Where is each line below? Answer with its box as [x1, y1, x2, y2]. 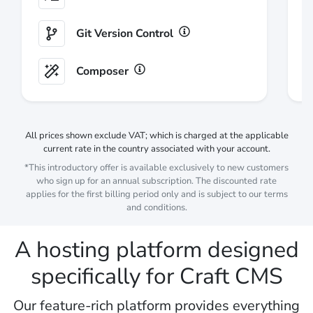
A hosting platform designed [14, 234, 299, 265]
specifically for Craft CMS [30, 261, 283, 291]
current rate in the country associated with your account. [43, 142, 270, 155]
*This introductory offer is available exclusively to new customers [24, 161, 289, 174]
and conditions [126, 201, 185, 214]
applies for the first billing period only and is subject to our [25, 187, 264, 201]
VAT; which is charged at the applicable [126, 129, 289, 142]
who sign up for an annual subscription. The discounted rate [36, 174, 277, 187]
